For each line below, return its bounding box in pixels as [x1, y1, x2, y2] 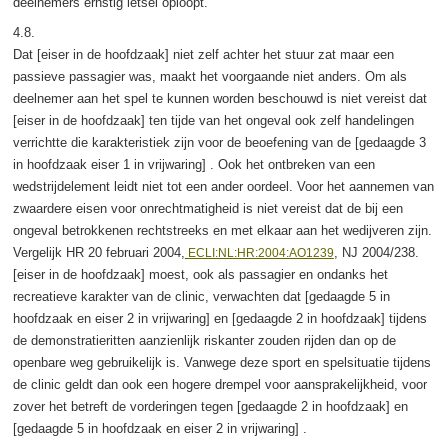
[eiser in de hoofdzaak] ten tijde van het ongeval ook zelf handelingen [12, 112, 414, 128]
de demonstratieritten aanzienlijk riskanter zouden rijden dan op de [12, 332, 396, 348]
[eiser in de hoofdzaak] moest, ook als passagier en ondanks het [12, 266, 388, 282]
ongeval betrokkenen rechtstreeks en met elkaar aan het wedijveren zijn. [12, 222, 432, 238]
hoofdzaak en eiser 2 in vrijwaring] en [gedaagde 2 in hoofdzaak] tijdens [12, 310, 427, 326]
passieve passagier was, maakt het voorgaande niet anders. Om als [12, 68, 407, 84]
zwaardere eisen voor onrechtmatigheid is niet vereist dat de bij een [12, 200, 403, 216]
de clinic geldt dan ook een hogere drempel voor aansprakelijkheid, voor [12, 376, 427, 392]
